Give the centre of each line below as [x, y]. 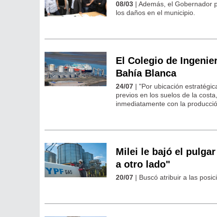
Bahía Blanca [146, 73]
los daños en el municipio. [156, 12]
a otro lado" [143, 164]
